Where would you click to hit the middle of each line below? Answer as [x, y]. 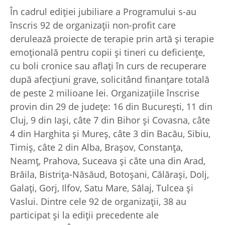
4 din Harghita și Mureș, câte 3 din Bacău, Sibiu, [110, 133]
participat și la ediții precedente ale [84, 215]
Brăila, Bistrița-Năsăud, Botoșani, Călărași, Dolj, [109, 174]
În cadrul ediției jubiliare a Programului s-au [103, 11]
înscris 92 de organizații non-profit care [93, 25]
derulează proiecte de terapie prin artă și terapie [112, 38]
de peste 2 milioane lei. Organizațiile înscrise [105, 93]
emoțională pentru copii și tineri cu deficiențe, [107, 52]
